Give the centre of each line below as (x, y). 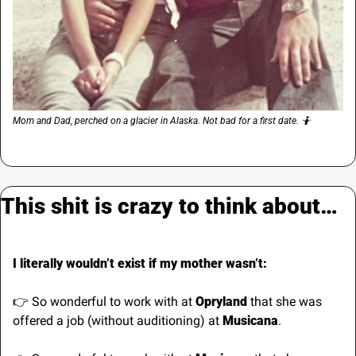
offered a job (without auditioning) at (118, 320)
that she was (284, 301)
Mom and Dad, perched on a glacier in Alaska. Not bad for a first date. (157, 120)
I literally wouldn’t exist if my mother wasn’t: (140, 263)
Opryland (221, 301)
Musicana (250, 320)
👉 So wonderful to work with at (104, 301)
